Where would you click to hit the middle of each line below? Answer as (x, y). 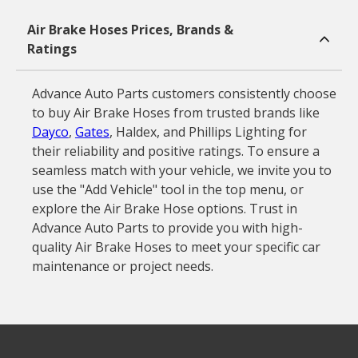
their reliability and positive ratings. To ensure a (175, 151)
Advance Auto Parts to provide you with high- (167, 228)
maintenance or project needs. (122, 266)
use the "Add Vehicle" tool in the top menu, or (167, 189)
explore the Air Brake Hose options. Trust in (164, 209)
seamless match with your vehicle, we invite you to (181, 170)
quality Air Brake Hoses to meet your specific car (176, 247)
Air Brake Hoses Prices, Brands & (130, 30)
